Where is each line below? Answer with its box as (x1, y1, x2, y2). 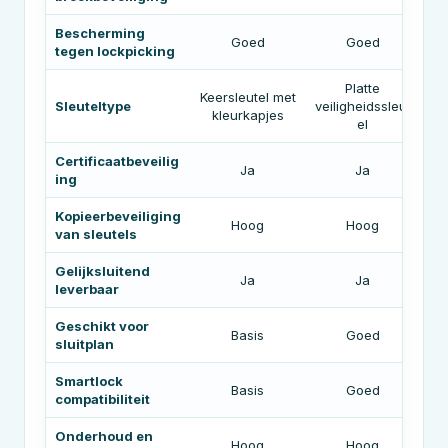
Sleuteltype (55, 98, 131, 114)
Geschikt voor (55, 318, 149, 334)
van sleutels (55, 226, 137, 242)
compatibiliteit (55, 391, 150, 407)
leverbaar (55, 281, 119, 297)
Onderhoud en (55, 428, 153, 444)
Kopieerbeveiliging (55, 208, 181, 224)
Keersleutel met (199, 89, 296, 105)
